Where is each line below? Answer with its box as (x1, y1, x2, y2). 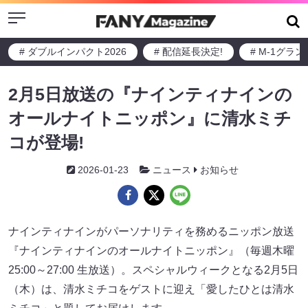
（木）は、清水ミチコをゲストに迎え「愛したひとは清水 (8, 283, 294, 295)
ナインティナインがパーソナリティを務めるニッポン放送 (8, 225, 294, 237)
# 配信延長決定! (154, 46, 223, 57)
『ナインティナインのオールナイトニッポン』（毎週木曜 (8, 245, 294, 256)
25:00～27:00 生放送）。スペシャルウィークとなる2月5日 (8, 264, 298, 276)
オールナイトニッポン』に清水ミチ (8, 109, 291, 128)
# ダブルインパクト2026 (19, 46, 126, 57)
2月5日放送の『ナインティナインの (8, 85, 292, 104)
